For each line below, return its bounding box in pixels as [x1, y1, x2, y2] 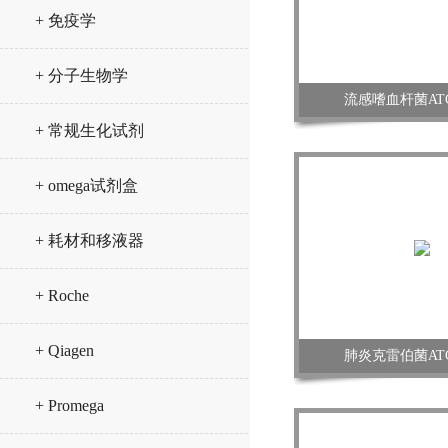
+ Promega [35, 397, 104, 414]
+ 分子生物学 [35, 67, 128, 84]
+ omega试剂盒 [35, 177, 138, 194]
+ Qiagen [35, 342, 94, 359]
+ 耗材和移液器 [35, 232, 144, 249]
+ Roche [35, 287, 89, 304]
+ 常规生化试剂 [35, 122, 144, 139]
